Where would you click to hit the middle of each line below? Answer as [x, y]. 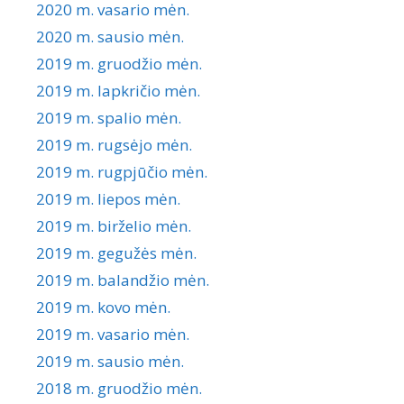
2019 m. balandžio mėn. [123, 280]
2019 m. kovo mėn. [103, 307]
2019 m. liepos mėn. [108, 198]
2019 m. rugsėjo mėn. [114, 144]
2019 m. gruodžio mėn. [119, 63]
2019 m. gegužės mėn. [116, 252]
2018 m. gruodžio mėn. [119, 388]
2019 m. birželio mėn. [114, 225]
